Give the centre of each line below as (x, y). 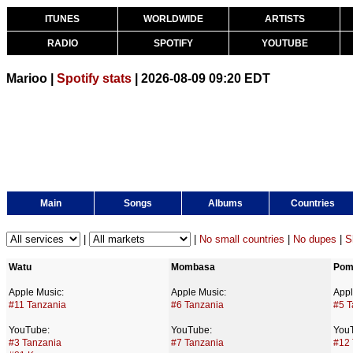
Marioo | (32, 78)
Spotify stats (94, 78)
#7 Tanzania (197, 343)
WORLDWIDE (173, 19)
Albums (225, 203)
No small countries (242, 239)
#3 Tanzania (35, 343)
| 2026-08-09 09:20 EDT (201, 78)
